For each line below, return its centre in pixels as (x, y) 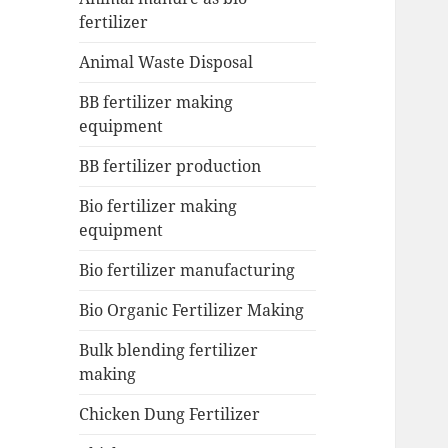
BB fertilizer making (156, 102)
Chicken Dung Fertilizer (170, 414)
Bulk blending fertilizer (169, 350)
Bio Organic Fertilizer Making (192, 310)
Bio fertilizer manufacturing (187, 270)
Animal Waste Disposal (166, 62)
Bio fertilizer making (158, 206)
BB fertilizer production (170, 166)
